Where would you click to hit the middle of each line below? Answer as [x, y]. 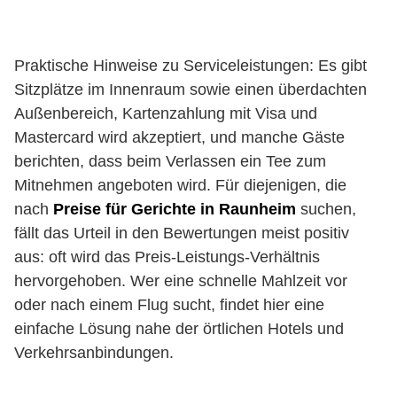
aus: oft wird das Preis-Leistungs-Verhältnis [167, 257]
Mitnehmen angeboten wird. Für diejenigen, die [180, 185]
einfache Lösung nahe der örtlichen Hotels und [179, 329]
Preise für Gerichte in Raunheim [175, 209]
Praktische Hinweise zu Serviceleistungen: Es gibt [191, 66]
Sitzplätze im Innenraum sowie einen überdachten [191, 90]
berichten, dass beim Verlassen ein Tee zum [170, 161]
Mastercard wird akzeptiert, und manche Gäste [179, 137]
